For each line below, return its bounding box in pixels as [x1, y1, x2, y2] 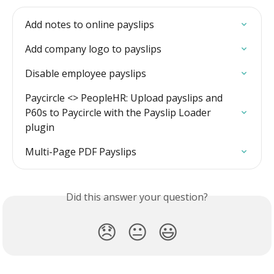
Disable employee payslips [25, 66, 146, 80]
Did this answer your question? [66, 190, 208, 204]
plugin [25, 120, 54, 134]
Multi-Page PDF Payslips [25, 144, 136, 158]
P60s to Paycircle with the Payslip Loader [25, 105, 213, 119]
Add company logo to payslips [25, 42, 161, 56]
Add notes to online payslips [25, 17, 154, 31]
